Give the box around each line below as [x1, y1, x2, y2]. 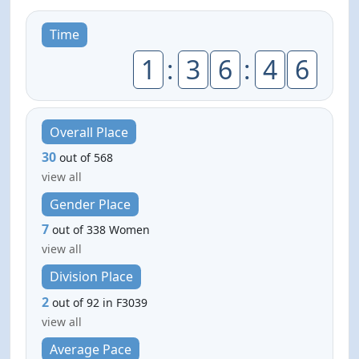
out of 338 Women [52, 222, 151, 238]
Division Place [49, 268, 133, 286]
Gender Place [49, 195, 131, 213]
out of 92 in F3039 [52, 294, 148, 310]
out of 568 [59, 149, 114, 165]
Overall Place [49, 123, 128, 141]
